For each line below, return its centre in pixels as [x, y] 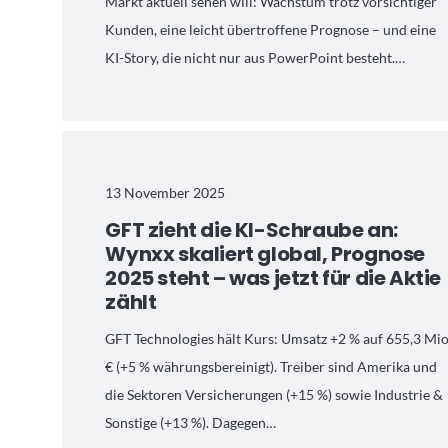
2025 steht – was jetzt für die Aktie [273, 278]
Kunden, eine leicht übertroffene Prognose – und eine [271, 30]
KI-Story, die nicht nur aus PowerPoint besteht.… [255, 58]
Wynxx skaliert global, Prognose [265, 254]
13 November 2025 [165, 192]
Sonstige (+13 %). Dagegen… [191, 423]
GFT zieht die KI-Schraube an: [251, 230]
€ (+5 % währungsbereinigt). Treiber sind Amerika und [271, 367]
